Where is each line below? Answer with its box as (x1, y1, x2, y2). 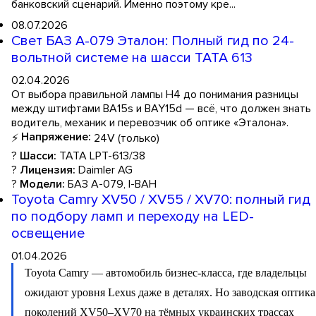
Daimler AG (75, 163, 133, 178)
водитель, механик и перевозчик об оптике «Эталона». (11, 116, 288, 130)
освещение (11, 225, 85, 243)
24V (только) (91, 131, 159, 146)
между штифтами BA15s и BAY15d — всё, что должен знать (11, 102, 311, 116)
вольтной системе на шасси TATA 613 (11, 49, 253, 67)
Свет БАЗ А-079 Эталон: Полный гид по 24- (11, 32, 294, 50)
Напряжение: (21, 130, 91, 145)
